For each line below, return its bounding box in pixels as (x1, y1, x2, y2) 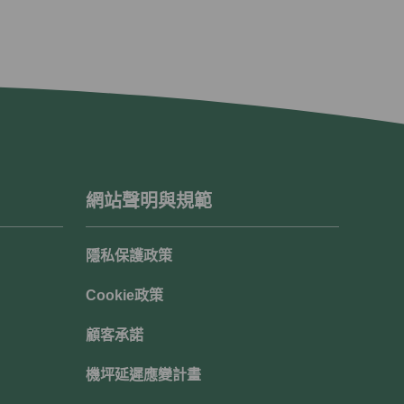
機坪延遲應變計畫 (85, 367, 201, 383)
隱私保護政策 (85, 248, 172, 264)
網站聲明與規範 (85, 191, 212, 212)
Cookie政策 (85, 288, 163, 304)
